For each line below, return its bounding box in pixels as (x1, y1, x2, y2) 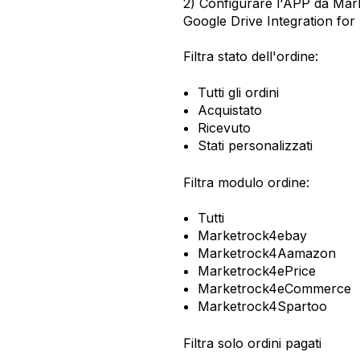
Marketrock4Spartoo (197, 298, 327, 315)
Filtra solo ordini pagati (183, 335, 321, 352)
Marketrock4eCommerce (197, 280, 351, 297)
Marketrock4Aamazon (197, 245, 336, 262)
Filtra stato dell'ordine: (183, 48, 318, 65)
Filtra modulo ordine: (183, 174, 309, 190)
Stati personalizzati (197, 137, 313, 153)
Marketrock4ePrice (197, 263, 316, 280)
